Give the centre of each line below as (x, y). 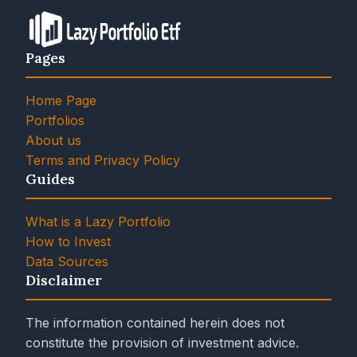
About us (53, 140)
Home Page (61, 100)
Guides (50, 179)
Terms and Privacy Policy (103, 160)
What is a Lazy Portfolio (98, 222)
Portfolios (55, 120)
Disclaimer (64, 280)
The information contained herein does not (155, 323)
